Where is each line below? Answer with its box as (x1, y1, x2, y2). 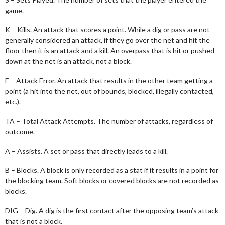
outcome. (5, 127, 35, 136)
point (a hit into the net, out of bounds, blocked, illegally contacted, (5, 86, 214, 95)
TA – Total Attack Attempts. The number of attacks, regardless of (5, 117, 213, 125)
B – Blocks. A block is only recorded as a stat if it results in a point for (5, 166, 218, 174)
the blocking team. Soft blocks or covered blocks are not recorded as (5, 176, 219, 185)
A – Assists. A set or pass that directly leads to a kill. (5, 146, 168, 155)
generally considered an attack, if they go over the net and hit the (5, 36, 210, 44)
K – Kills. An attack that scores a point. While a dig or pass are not (5, 25, 210, 34)
